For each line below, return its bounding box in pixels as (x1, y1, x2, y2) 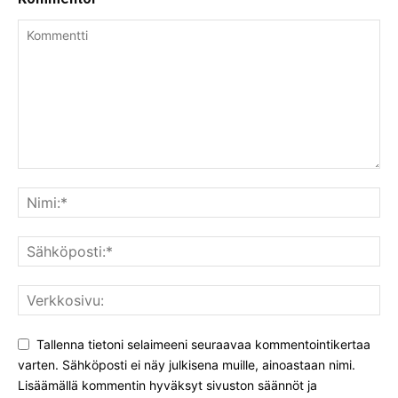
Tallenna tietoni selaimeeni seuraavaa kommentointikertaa (36, 337, 370, 353)
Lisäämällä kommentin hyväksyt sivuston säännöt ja (18, 377, 317, 393)
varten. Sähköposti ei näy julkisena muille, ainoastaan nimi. (18, 356, 355, 372)
